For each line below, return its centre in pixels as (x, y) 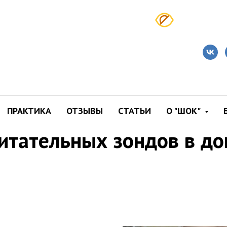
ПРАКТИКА (29, 111)
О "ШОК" (184, 111)
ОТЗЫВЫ (84, 111)
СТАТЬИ (134, 111)
